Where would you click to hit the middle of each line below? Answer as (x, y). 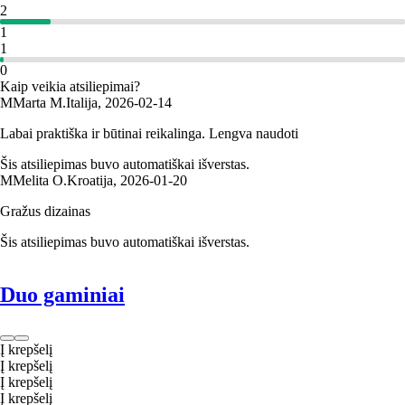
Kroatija (90, 181)
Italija (82, 103)
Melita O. (40, 181)
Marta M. (39, 103)
